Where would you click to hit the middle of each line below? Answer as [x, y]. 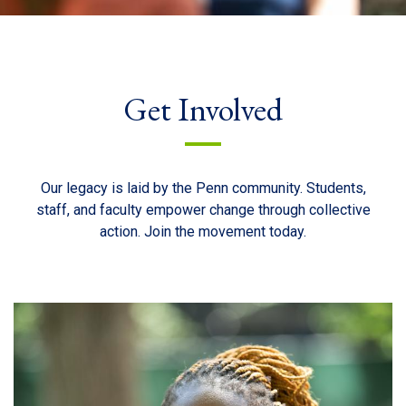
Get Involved [203, 110]
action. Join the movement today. [203, 232]
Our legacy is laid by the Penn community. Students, [203, 188]
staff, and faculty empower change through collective [203, 210]
